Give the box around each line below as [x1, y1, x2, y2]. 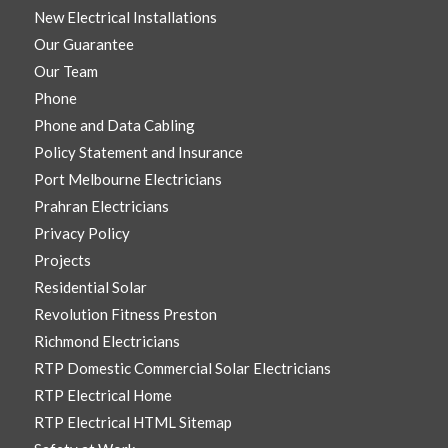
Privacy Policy [33, 224, 130, 243]
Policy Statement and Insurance [33, 143, 243, 162]
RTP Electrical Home [33, 386, 172, 405]
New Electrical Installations [33, 8, 217, 27]
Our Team [33, 62, 98, 81]
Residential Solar [33, 278, 147, 297]
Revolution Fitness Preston [33, 305, 217, 324]
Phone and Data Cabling [33, 116, 195, 135]
